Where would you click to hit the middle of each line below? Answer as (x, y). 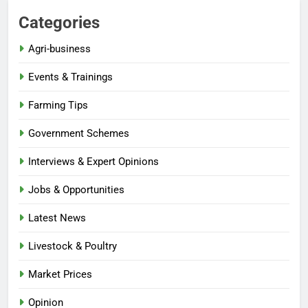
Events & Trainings (70, 77)
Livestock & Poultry (73, 246)
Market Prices (60, 274)
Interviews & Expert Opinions (93, 161)
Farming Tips (58, 105)
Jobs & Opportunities (76, 189)
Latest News (57, 218)
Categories (59, 22)
